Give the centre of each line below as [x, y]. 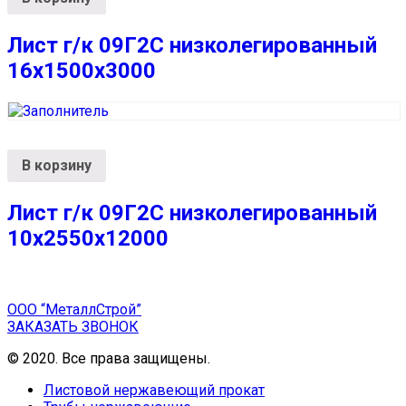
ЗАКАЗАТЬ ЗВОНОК [73, 326]
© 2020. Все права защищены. [111, 358]
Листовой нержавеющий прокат [154, 390]
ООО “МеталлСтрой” [74, 309]
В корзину [57, 165]
